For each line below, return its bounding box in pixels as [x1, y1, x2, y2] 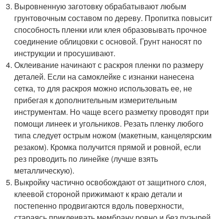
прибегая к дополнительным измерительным [14, 94, 177, 106]
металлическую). [14, 165, 75, 176]
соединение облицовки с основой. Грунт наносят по [14, 36, 202, 47]
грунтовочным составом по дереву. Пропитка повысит [14, 12, 213, 23]
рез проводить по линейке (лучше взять [14, 153, 158, 164]
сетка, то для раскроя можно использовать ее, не [14, 83, 193, 94]
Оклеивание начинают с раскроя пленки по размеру [14, 59, 204, 70]
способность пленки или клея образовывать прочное [14, 24, 207, 35]
